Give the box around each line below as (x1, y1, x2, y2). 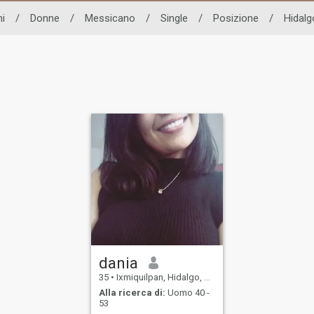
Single (160, 11, 188, 25)
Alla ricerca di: (99, 287, 166, 299)
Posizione (212, 11, 259, 25)
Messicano (84, 11, 135, 25)
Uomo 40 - (165, 287, 210, 299)
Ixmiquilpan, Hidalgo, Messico (114, 271, 205, 282)
